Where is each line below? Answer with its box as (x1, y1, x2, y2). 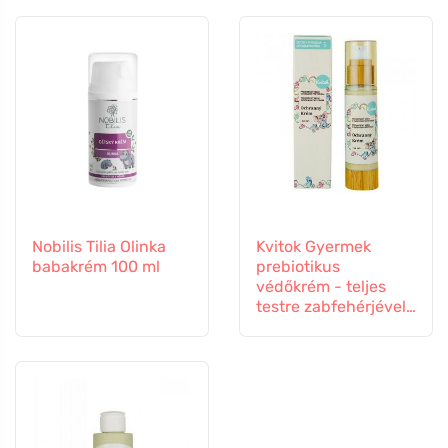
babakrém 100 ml (32, 256, 160, 276)
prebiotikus (256, 256, 340, 276)
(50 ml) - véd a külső (256, 316, 408, 336)
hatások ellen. (256, 336, 359, 356)
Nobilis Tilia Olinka (32, 236, 166, 256)
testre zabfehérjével (256, 296, 406, 316)
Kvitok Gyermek (256, 236, 371, 256)
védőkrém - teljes (256, 276, 386, 296)
